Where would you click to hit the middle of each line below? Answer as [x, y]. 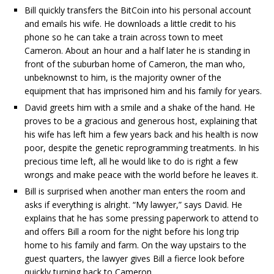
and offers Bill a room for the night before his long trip [132, 232]
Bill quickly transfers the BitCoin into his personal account [138, 10]
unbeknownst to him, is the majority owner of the [123, 78]
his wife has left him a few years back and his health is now [141, 135]
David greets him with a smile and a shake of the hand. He [140, 108]
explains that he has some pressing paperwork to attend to [142, 218]
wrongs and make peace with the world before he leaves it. [141, 175]
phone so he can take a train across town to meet [124, 37]
